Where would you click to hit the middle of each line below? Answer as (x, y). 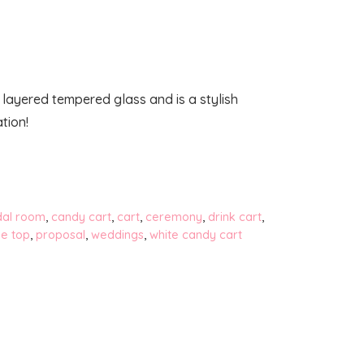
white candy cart (196, 235)
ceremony (173, 217)
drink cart (234, 217)
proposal (61, 235)
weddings (117, 235)
